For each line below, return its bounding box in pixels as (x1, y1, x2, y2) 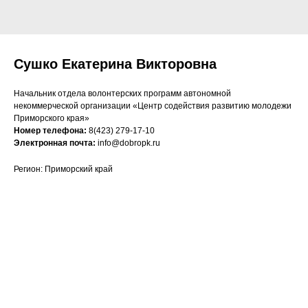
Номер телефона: (14, 126, 87, 135)
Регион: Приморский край (14, 164, 113, 174)
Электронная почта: (14, 138, 98, 148)
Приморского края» (14, 113, 89, 123)
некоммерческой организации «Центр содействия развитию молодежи (14, 101, 291, 111)
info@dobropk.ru (98, 138, 160, 148)
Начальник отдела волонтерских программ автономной (14, 89, 231, 98)
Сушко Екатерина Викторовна (14, 56, 217, 71)
